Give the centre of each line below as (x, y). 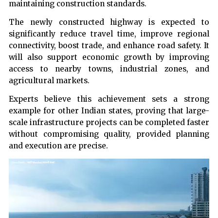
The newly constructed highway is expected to (109, 22)
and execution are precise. (58, 146)
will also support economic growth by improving (109, 57)
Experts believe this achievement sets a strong (109, 99)
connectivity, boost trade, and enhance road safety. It (109, 46)
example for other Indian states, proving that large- (109, 111)
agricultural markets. (49, 81)
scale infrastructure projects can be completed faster (109, 123)
